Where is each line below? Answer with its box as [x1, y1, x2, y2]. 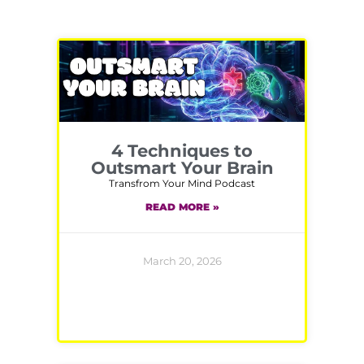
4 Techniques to [111, 140, 253, 161]
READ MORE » [145, 201, 219, 214]
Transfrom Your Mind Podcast [109, 176, 255, 189]
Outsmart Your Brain [90, 157, 274, 178]
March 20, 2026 [142, 254, 222, 268]
